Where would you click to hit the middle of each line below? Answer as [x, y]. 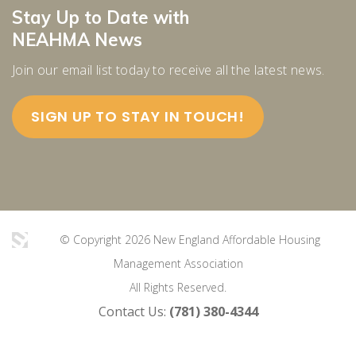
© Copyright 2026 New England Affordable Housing [190, 239]
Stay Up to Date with [101, 17]
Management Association [178, 263]
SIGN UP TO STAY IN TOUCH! [138, 116]
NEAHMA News [77, 39]
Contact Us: [133, 311]
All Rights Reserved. [178, 287]
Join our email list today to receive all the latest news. [168, 70]
